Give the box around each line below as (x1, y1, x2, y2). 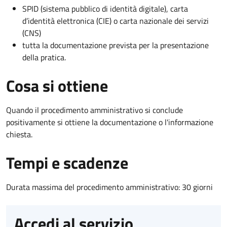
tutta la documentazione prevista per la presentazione (22, 39, 209, 51)
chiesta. (6, 128, 32, 140)
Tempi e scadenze (6, 150, 128, 175)
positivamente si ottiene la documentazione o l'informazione (6, 116, 213, 128)
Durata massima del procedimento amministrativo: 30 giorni (6, 180, 213, 193)
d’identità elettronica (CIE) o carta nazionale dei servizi (22, 14, 209, 27)
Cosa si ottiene (6, 73, 108, 98)
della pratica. (22, 51, 66, 63)
